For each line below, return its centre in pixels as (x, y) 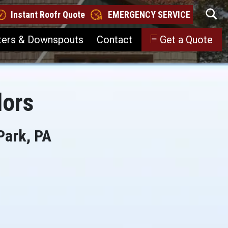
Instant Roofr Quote (48, 15)
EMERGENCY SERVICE (149, 15)
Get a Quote (186, 39)
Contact (115, 39)
